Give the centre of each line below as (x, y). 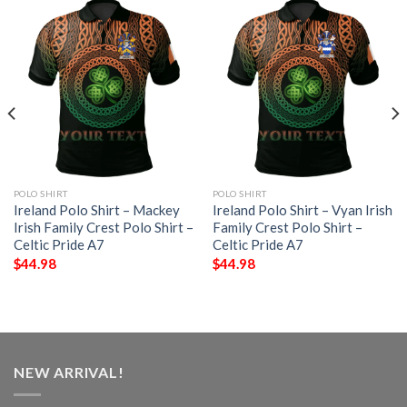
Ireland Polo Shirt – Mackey (96, 210)
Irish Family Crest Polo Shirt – (103, 228)
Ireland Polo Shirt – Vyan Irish (302, 210)
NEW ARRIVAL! (69, 372)
